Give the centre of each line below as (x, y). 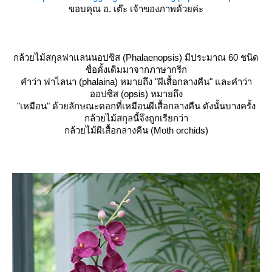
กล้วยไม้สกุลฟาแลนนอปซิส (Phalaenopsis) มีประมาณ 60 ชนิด (136, 57)
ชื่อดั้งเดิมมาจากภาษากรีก (136, 69)
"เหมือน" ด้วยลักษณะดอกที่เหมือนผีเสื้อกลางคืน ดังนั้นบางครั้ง (136, 106)
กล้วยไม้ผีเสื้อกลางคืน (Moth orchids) (136, 130)
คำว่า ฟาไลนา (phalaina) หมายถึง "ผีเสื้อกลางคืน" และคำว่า (136, 81)
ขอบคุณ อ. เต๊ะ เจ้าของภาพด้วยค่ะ (136, 8)
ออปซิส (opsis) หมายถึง (136, 93)
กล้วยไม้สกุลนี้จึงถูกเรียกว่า (136, 118)
